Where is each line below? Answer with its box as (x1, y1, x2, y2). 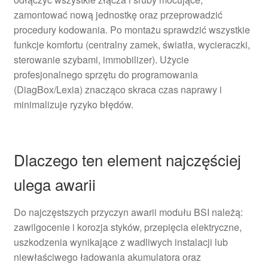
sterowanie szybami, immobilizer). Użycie (13, 53, 189, 67)
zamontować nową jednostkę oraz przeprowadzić (13, 8, 223, 22)
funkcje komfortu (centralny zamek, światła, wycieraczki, (13, 38, 250, 52)
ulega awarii (13, 173, 96, 196)
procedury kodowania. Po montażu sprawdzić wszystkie (13, 23, 250, 37)
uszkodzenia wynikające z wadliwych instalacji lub (13, 235, 228, 249)
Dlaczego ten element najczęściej (13, 148, 241, 171)
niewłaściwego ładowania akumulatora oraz (13, 250, 201, 264)
